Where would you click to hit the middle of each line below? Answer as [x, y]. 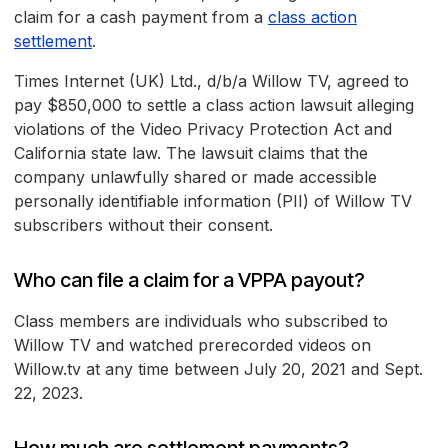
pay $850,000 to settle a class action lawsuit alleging [214, 105]
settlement [53, 41]
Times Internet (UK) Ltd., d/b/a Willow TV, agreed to [211, 81]
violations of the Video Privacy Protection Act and [203, 129]
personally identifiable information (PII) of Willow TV [213, 201]
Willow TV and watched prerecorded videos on [192, 345]
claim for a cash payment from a [141, 17]
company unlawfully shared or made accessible [195, 177]
